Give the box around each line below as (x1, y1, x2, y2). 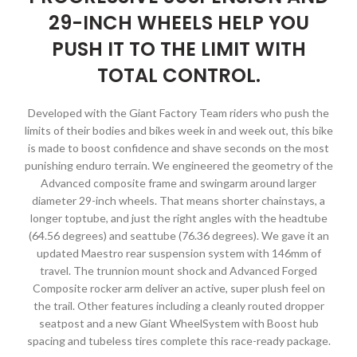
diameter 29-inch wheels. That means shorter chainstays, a (32, 193, 325, 207)
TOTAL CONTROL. (96, 61, 261, 88)
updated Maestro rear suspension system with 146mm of (36, 245, 321, 260)
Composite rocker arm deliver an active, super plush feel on (32, 280, 325, 295)
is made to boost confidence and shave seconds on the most (28, 140, 329, 155)
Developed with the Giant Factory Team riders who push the (28, 105, 329, 120)
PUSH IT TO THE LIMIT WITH (51, 35, 306, 62)
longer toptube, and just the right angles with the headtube (29, 210, 328, 225)
